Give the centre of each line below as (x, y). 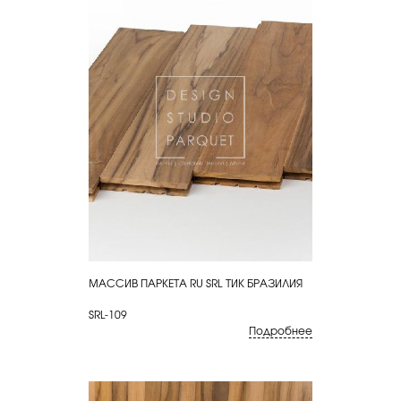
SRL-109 (108, 314)
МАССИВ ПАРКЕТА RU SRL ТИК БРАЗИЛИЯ (196, 282)
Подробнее (281, 330)
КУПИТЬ (145, 282)
